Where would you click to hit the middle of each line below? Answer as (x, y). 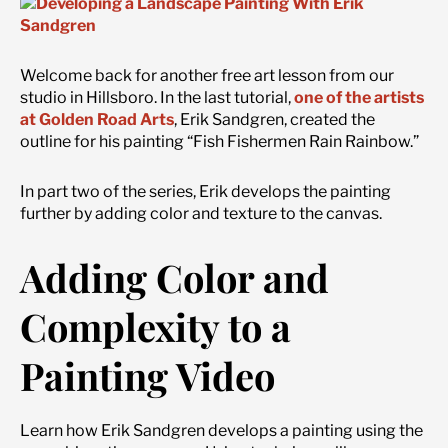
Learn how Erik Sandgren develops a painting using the (221, 431)
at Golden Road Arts (97, 120)
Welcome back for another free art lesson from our (207, 76)
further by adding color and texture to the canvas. (201, 214)
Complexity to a (155, 327)
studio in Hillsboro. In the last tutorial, (157, 98)
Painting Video (147, 376)
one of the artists (359, 98)
